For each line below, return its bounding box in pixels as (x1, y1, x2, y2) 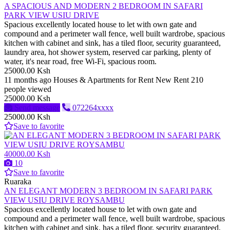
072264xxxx (72, 103, 113, 112)
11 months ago (4, 75, 51, 85)
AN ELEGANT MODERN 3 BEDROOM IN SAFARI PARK (4, 186, 213, 196)
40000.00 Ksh (4, 149, 50, 159)
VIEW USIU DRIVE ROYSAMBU (4, 196, 125, 205)
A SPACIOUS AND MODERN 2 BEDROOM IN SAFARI (4, 2, 203, 11)
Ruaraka (4, 177, 31, 186)
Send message (14, 103, 60, 112)
